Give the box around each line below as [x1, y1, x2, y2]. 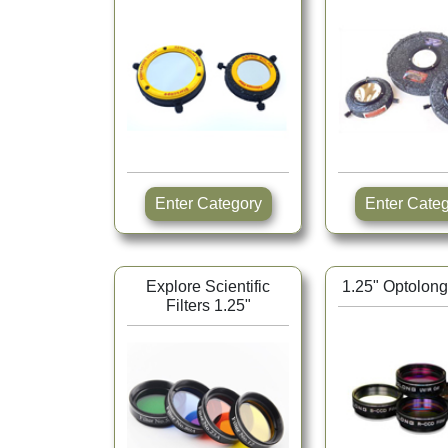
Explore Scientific [146, 278, 270, 296]
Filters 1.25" [165, 297, 251, 315]
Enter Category [196, 195, 262, 213]
